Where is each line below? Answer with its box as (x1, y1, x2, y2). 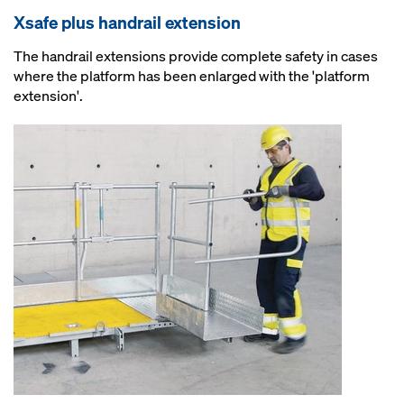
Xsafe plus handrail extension (14, 11, 241, 33)
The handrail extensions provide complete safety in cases (14, 46, 378, 66)
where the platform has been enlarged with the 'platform (14, 66, 370, 86)
